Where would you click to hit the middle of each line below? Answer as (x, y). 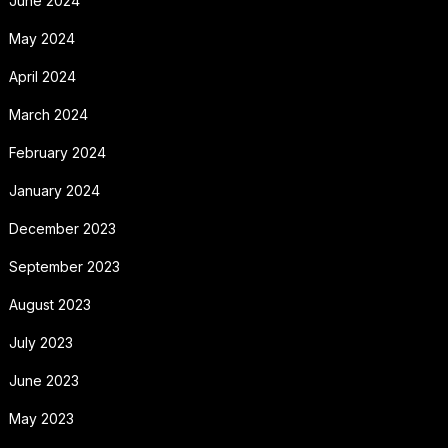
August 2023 (49, 304)
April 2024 (42, 76)
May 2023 (41, 418)
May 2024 (41, 38)
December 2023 (62, 228)
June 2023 (43, 380)
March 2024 (48, 114)
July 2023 (40, 342)
